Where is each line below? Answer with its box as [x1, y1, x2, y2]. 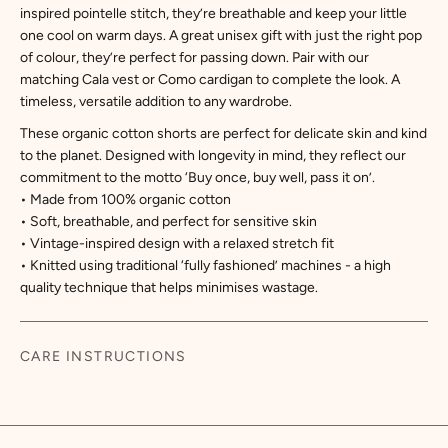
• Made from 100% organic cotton [20, 191, 231, 208]
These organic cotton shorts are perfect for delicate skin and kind [20, 125, 427, 142]
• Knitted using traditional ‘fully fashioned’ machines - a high [20, 257, 391, 274]
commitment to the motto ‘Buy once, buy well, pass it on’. [20, 169, 375, 186]
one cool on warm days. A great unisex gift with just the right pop [20, 27, 422, 44]
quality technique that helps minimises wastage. [20, 279, 318, 296]
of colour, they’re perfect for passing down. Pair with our [20, 49, 369, 66]
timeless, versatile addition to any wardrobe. [20, 93, 292, 110]
